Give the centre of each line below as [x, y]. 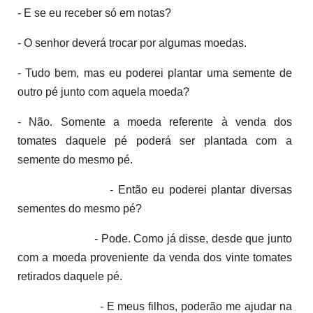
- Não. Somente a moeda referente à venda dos [155, 122]
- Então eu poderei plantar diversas [171, 189]
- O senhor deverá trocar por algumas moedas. [132, 43]
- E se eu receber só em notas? [94, 13]
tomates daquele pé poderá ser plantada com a [155, 140]
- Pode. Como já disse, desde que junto [155, 238]
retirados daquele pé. [70, 276]
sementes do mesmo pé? [80, 208]
